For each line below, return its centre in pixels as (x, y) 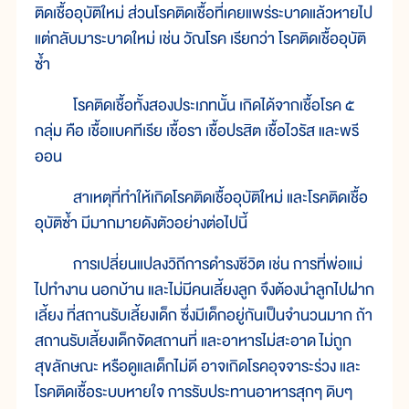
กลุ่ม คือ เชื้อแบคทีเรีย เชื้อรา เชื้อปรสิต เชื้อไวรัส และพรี (197, 131)
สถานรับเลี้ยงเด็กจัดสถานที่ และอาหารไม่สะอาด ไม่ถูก (193, 341)
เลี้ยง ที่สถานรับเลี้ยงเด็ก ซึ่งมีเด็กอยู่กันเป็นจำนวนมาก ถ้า (204, 315)
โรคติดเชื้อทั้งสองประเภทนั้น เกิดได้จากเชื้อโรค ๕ (195, 105)
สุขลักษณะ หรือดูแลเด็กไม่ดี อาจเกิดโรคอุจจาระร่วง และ (198, 366)
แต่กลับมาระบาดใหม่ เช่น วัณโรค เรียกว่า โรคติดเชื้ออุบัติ (200, 39)
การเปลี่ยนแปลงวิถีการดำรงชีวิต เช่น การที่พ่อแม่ (199, 264)
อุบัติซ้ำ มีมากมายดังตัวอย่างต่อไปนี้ (141, 223)
